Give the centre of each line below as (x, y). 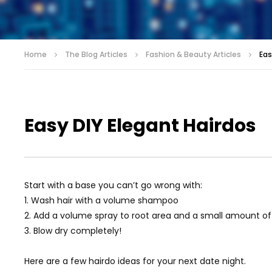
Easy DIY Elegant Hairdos (140, 125)
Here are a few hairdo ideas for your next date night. (135, 261)
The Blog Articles (96, 54)
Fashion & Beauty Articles (193, 54)
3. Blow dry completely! (73, 230)
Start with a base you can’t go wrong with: (113, 185)
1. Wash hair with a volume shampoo (101, 200)
